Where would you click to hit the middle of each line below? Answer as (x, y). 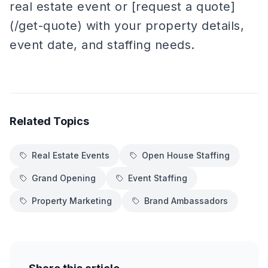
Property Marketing (72, 201)
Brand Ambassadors (186, 201)
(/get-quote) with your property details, (127, 26)
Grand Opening (64, 178)
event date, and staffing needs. (102, 45)
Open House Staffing (186, 155)
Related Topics (49, 121)
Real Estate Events (71, 155)
